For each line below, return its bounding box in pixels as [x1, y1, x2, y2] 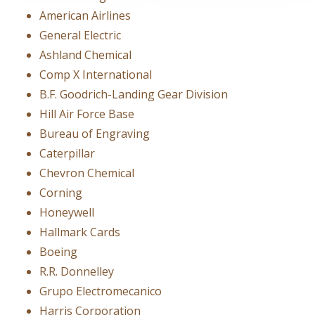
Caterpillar [39, 146, 95, 161]
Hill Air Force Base [39, 106, 134, 122]
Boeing [39, 244, 77, 259]
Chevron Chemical [39, 165, 134, 181]
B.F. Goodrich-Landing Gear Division [39, 86, 228, 102]
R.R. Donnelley [39, 264, 114, 279]
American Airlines [39, 8, 131, 23]
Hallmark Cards [39, 224, 120, 240]
